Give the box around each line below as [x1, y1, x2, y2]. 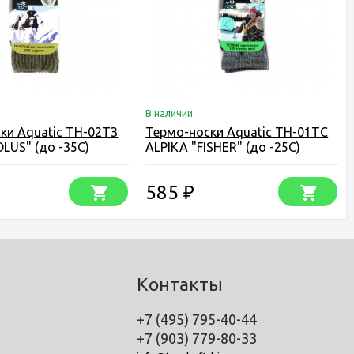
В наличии [145, 107, 194, 119]
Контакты [137, 274, 224, 294]
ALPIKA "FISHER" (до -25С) [145, 140, 301, 154]
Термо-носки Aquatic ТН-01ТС [145, 125, 329, 139]
